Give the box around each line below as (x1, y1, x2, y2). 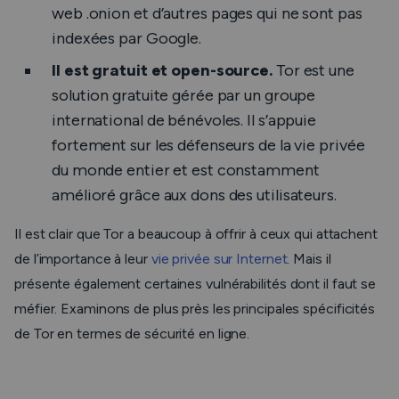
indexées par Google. (52, 28, 201, 48)
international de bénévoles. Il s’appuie (52, 110, 317, 130)
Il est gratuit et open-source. (52, 61, 276, 80)
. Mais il (287, 250, 331, 267)
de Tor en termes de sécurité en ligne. (14, 325, 254, 342)
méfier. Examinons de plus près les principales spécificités (14, 300, 376, 317)
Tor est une (275, 61, 354, 80)
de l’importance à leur (14, 250, 151, 267)
